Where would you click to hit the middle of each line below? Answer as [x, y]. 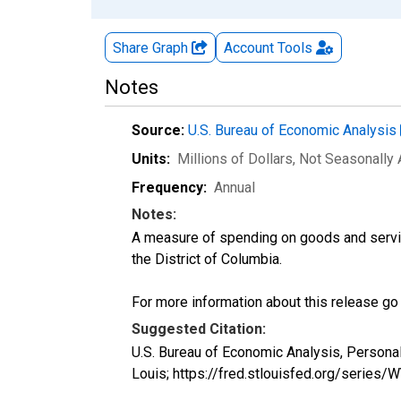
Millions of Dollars [235, 158]
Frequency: [169, 187]
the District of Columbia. [207, 259]
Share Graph [152, 47]
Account [249, 47]
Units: [151, 158]
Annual [235, 187]
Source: [158, 130]
